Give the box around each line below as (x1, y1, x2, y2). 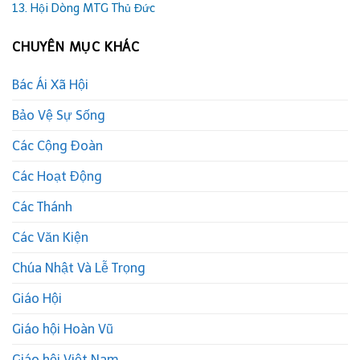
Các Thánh (12, 199, 72, 215)
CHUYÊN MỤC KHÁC (12, 39, 140, 55)
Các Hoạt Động (12, 169, 102, 185)
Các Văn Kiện (12, 230, 88, 246)
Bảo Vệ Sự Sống (12, 108, 105, 124)
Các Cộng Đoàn (12, 138, 103, 154)
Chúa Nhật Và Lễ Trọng (12, 260, 145, 276)
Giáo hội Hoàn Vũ (12, 321, 113, 337)
